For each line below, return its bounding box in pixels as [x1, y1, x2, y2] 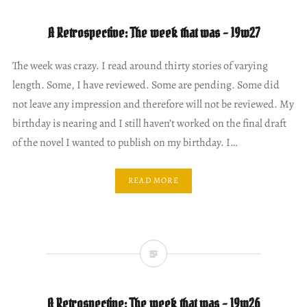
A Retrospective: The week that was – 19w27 [47, 23, 260, 42]
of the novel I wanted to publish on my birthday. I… [12, 134, 238, 150]
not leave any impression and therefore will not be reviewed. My [12, 96, 294, 112]
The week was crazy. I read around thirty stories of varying [12, 58, 268, 73]
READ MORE [128, 175, 179, 186]
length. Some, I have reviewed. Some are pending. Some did [12, 77, 280, 93]
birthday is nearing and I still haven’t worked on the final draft [12, 115, 286, 131]
